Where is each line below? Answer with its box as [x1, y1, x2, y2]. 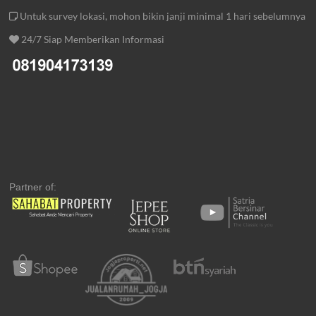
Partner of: [9, 181, 57, 193]
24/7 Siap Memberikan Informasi [19, 32, 165, 45]
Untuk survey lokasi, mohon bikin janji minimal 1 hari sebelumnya [18, 9, 306, 22]
